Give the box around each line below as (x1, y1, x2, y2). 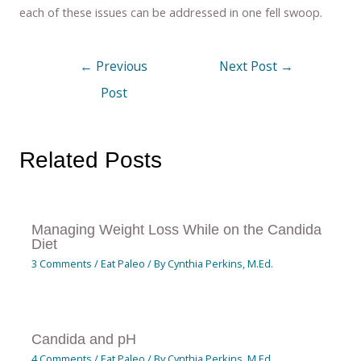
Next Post (219, 57, 281, 76)
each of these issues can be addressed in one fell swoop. (19, 3, 323, 20)
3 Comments (31, 255, 93, 271)
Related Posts (19, 147, 163, 173)
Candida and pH (31, 330, 137, 347)
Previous (93, 57, 148, 76)
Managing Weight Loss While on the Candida (31, 220, 322, 238)
